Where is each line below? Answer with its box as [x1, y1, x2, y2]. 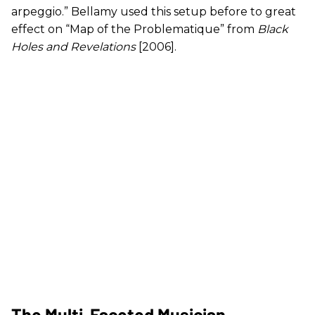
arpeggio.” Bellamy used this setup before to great [11, 4, 296, 18]
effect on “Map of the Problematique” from [11, 22, 257, 36]
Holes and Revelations [11, 39, 136, 53]
